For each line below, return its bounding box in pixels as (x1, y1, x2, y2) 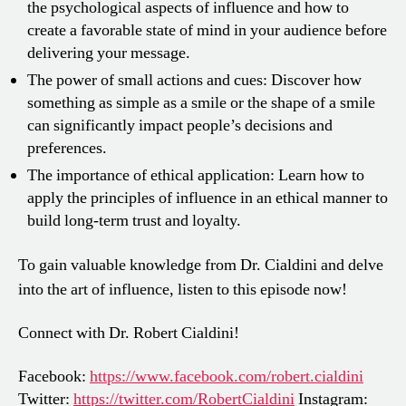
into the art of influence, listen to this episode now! (18, 278, 347, 300)
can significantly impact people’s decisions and (27, 115, 333, 137)
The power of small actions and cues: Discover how (27, 70, 362, 92)
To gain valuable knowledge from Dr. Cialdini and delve (18, 254, 383, 275)
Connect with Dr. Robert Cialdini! (18, 323, 239, 344)
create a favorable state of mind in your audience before (27, 20, 387, 42)
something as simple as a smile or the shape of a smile (27, 92, 375, 114)
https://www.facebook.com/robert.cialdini (90, 365, 363, 387)
